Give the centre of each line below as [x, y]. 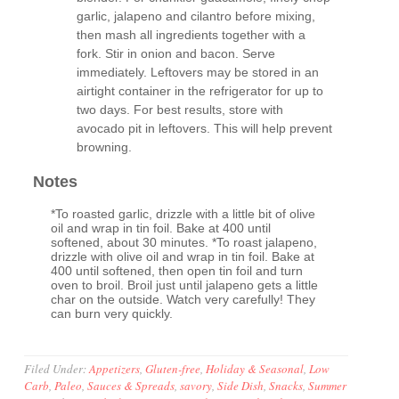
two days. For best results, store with [180, 110]
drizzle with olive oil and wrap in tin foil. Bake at [183, 257]
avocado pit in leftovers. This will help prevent [205, 129]
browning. [105, 147]
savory [196, 386]
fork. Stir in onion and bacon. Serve [176, 54]
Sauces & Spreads [131, 386]
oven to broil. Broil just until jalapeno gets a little [185, 285]
